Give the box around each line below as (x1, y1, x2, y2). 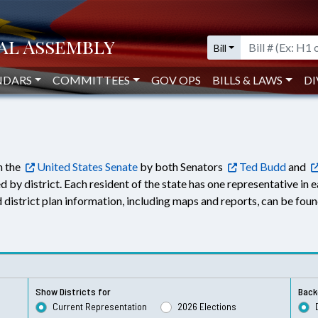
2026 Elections (177, 300, 237, 312)
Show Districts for (35, 285, 111, 297)
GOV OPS (151, 73, 202, 87)
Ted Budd (237, 160, 286, 173)
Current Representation (53, 300, 148, 312)
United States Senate (35, 160, 138, 173)
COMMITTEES (53, 73, 131, 87)
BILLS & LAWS (212, 73, 283, 87)
